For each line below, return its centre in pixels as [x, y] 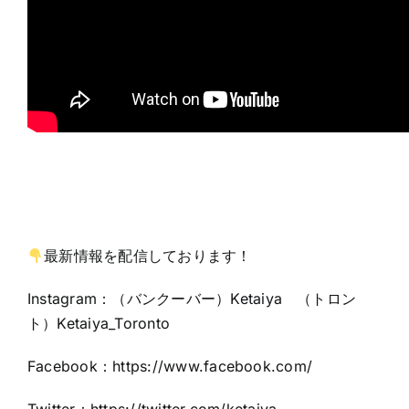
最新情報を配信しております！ [148, 256]
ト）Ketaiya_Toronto [99, 324]
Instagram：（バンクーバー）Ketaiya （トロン [192, 299]
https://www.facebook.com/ [213, 367]
